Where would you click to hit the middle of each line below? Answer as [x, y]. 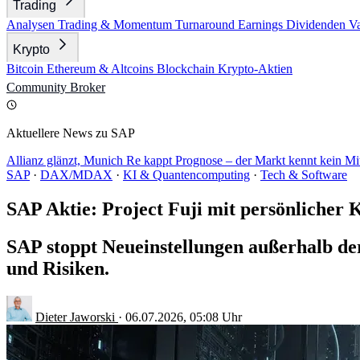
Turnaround [207, 25]
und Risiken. [58, 268]
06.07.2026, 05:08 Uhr [184, 317]
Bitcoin [27, 69]
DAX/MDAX [76, 175]
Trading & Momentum [117, 25]
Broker [88, 87]
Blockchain [187, 69]
